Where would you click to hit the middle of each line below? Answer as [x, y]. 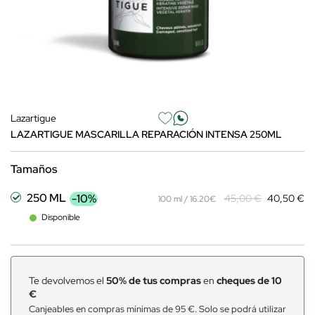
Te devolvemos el [67, 281]
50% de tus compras [154, 281]
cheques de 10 [249, 281]
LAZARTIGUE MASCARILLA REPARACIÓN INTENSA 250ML [146, 134]
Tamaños [34, 169]
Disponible [61, 217]
